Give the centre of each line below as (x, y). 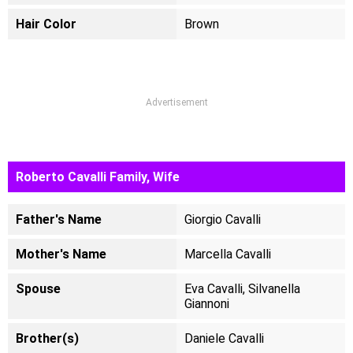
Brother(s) (47, 338)
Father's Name (59, 219)
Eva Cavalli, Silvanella (242, 289)
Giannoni (207, 304)
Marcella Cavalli (228, 254)
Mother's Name (61, 254)
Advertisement (176, 102)
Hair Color (46, 24)
